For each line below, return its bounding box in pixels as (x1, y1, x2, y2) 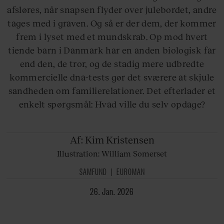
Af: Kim (69, 133, 104, 146)
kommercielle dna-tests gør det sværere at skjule (9, 71, 214, 82)
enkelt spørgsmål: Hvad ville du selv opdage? (18, 98, 205, 109)
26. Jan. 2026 (93, 184, 134, 197)
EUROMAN (116, 165, 145, 177)
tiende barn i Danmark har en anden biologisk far (8, 44, 216, 55)
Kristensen (105, 133, 154, 146)
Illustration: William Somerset (57, 148, 167, 158)
